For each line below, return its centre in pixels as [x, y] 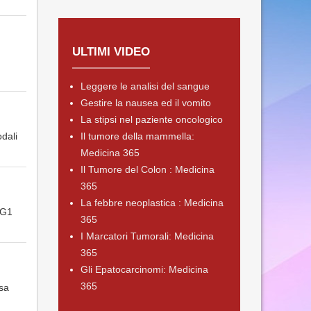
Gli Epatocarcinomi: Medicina [144, 269]
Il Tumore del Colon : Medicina [147, 169]
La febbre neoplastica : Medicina [152, 203]
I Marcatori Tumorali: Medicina [147, 236]
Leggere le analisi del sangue [145, 86]
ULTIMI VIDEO [111, 52]
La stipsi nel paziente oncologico [151, 119]
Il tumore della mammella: [137, 136]
